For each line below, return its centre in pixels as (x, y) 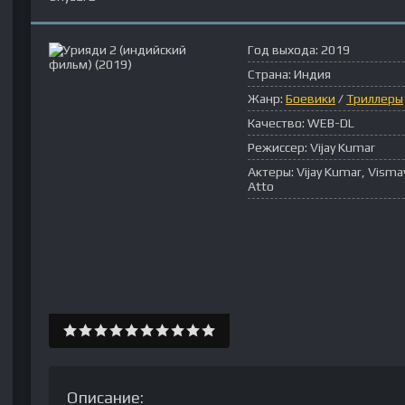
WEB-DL (331, 123)
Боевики (311, 99)
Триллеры (375, 99)
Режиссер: (278, 147)
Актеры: (271, 172)
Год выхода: (283, 50)
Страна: (269, 74)
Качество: (276, 123)
